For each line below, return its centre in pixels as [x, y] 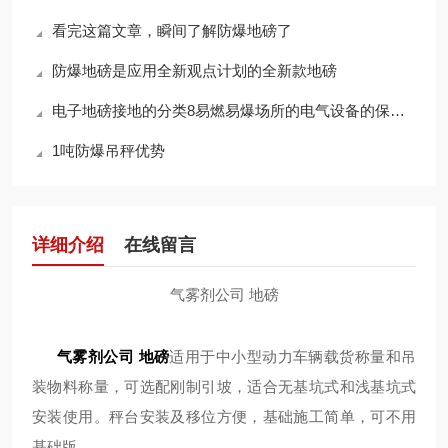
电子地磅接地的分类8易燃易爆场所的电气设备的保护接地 [221, 110]
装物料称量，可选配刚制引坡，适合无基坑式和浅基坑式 [224, 386]
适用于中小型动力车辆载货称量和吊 [293, 356]
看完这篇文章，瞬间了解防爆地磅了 [172, 30]
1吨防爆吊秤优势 [108, 150]
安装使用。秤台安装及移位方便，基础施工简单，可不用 [224, 416]
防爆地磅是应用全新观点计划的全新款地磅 [194, 70]
